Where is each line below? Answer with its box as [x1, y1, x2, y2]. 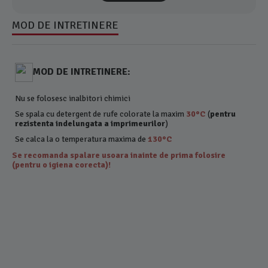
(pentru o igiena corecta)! [12, 159, 111, 170]
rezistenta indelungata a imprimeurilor [15, 118, 166, 129]
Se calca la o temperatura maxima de [15, 133, 148, 144]
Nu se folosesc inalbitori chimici [15, 93, 131, 103]
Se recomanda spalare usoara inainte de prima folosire [12, 150, 226, 160]
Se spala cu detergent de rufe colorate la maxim [15, 108, 187, 119]
